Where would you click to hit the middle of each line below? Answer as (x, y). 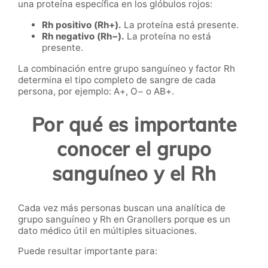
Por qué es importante (134, 125)
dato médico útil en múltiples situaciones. (107, 230)
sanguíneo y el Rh (134, 174)
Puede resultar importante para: (88, 251)
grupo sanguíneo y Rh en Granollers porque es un (124, 219)
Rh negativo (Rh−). (83, 36)
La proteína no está (168, 36)
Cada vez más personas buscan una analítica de (122, 208)
